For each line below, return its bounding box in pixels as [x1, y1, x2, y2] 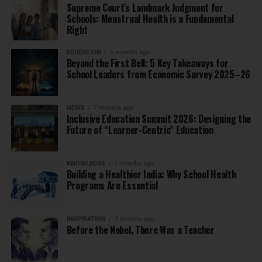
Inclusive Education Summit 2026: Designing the [66, 111, 251, 126]
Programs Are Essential [66, 178, 158, 192]
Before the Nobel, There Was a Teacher [66, 222, 215, 237]
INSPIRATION [66, 215, 106, 223]
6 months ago [109, 48, 150, 56]
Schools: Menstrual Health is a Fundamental [66, 11, 234, 26]
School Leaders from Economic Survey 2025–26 [66, 67, 250, 81]
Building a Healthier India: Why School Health [66, 167, 236, 181]
